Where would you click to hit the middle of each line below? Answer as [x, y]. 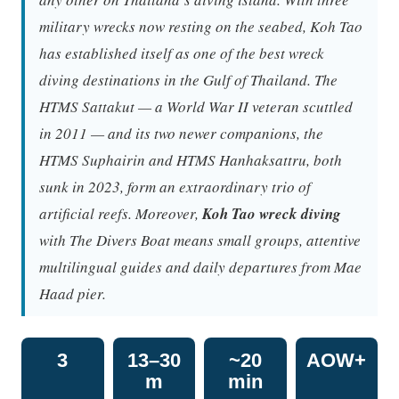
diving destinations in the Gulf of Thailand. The [188, 79]
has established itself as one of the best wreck [182, 53]
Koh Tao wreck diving [272, 213]
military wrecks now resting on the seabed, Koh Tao [201, 26]
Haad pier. [73, 293]
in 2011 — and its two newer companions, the [181, 133]
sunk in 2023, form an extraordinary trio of [175, 186]
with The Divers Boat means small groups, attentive [200, 240]
